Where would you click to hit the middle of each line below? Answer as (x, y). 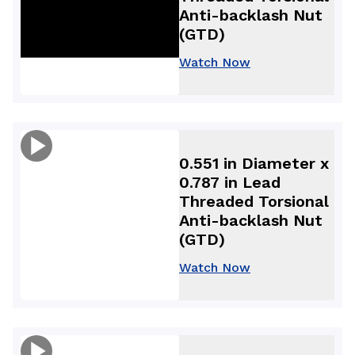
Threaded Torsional (254, 201)
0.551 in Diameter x (254, 163)
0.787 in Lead (230, 182)
